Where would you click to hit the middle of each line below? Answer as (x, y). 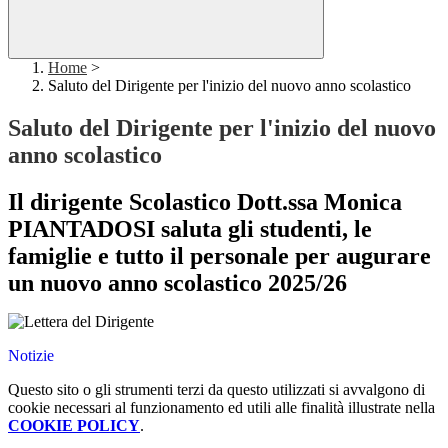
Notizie (31, 356)
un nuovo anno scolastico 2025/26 (177, 283)
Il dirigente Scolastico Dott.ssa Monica (205, 202)
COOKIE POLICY (74, 426)
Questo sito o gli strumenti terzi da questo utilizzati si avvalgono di (216, 390)
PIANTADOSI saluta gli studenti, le (190, 229)
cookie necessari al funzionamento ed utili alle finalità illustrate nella (221, 408)
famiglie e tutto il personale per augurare (219, 256)
